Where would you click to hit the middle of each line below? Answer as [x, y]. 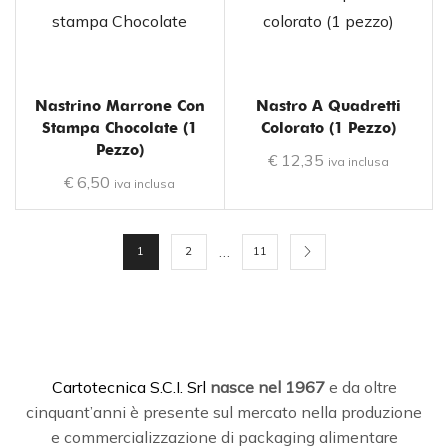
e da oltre [360, 386]
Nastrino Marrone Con [119, 105]
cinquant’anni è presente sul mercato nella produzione [224, 411]
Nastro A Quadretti [328, 105]
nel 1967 [291, 386]
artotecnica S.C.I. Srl [136, 386]
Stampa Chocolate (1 [120, 127]
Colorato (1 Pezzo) [328, 127]
